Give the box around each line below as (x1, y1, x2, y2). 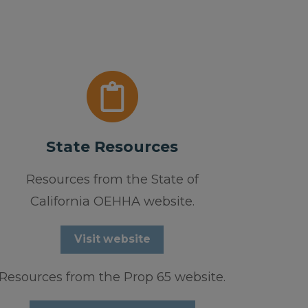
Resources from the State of (25, 171, 199, 188)
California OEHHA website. (30, 193, 195, 210)
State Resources (46, 137, 179, 157)
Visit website (74, 232, 151, 246)
